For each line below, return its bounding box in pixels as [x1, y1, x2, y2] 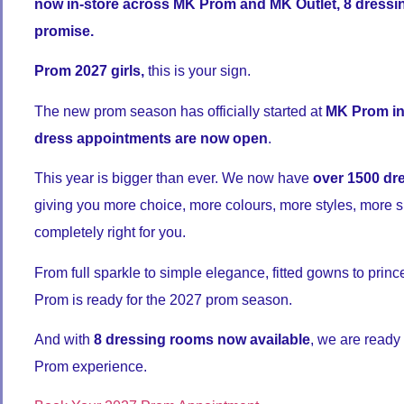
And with [34, 331, 94, 347]
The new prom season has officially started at [34, 103, 326, 119]
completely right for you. [34, 225, 186, 241]
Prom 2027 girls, [34, 63, 144, 79]
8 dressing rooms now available [94, 331, 310, 347]
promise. [34, 23, 94, 39]
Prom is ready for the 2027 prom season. [34, 291, 292, 308]
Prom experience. [34, 358, 147, 374]
